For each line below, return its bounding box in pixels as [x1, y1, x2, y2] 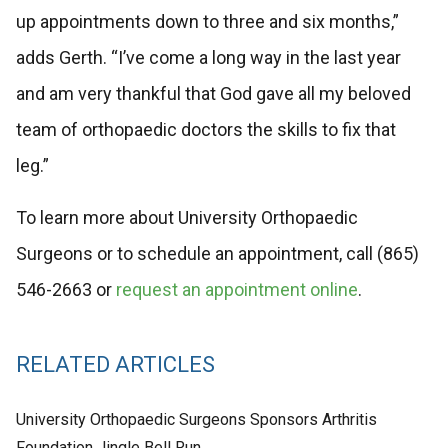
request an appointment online [115, 279, 358, 301]
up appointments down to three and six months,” [15, 11, 399, 33]
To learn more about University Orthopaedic [15, 207, 358, 229]
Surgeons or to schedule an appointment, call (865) [15, 243, 419, 265]
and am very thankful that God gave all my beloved [15, 83, 411, 105]
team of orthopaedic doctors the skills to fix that [15, 119, 396, 141]
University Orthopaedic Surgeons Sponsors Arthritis [15, 409, 377, 429]
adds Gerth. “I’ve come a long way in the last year [15, 47, 401, 69]
